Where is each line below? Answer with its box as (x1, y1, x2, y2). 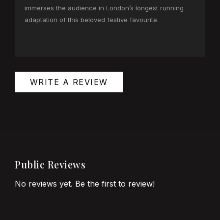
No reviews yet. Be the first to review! (15, 179, 155, 189)
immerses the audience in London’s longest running (25, 4, 184, 12)
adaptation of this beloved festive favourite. (25, 16, 159, 24)
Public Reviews (15, 158, 85, 171)
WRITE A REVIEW (29, 77, 108, 87)
